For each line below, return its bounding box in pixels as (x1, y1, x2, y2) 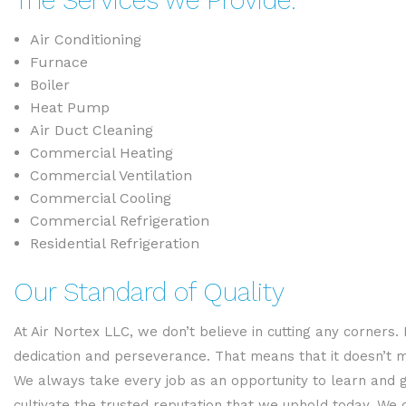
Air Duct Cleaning (29, 121, 153, 139)
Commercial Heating (29, 144, 173, 161)
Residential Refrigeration (29, 235, 199, 252)
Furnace (29, 53, 88, 71)
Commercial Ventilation (29, 167, 192, 184)
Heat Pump (29, 99, 110, 116)
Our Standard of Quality (14, 276, 285, 307)
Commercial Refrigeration (29, 212, 209, 229)
